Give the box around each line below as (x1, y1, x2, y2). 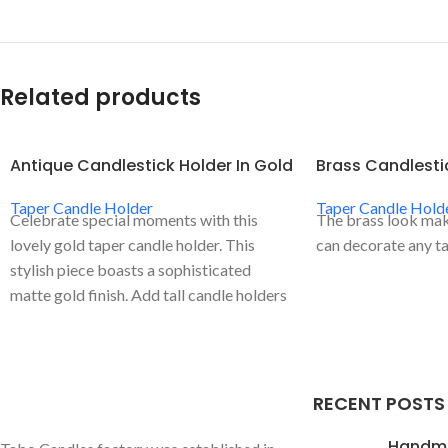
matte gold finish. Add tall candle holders (10, 285, 287, 305)
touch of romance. (10, 335, 133, 355)
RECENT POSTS (312, 391, 445, 417)
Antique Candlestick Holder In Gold (10, 154, 293, 178)
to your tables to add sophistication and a (10, 310, 291, 330)
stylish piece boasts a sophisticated (10, 260, 251, 280)
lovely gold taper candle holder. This (10, 235, 255, 255)
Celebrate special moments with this (10, 210, 258, 230)
